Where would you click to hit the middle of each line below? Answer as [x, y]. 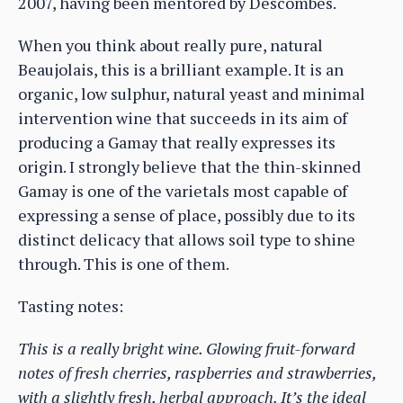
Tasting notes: [71, 306]
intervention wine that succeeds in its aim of [183, 118]
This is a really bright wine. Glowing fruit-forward [187, 349]
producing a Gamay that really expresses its [177, 143]
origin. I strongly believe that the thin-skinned [189, 167]
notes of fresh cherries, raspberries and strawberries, [197, 373]
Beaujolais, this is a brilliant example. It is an [181, 70]
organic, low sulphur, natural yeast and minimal [192, 94]
